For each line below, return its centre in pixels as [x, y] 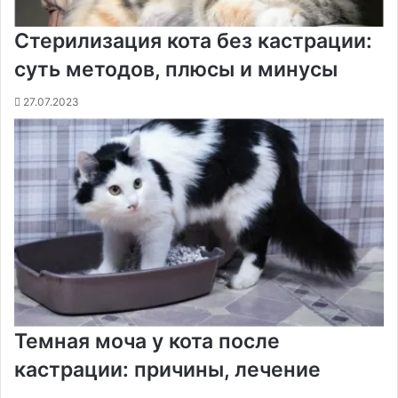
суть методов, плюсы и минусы [176, 69]
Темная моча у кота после [147, 341]
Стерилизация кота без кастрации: [193, 40]
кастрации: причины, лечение [167, 369]
